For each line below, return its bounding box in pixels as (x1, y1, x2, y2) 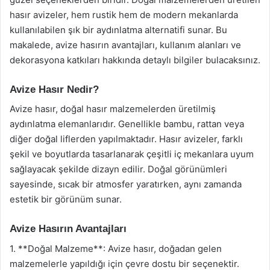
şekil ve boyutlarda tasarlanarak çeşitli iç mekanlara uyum (10, 148, 254, 160)
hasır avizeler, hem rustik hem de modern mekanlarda (10, 8, 238, 20)
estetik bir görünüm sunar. (10, 193, 122, 205)
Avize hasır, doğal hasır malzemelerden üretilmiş (10, 103, 216, 115)
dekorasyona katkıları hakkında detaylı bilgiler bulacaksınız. (10, 54, 260, 66)
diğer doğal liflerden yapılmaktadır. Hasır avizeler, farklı (10, 133, 243, 145)
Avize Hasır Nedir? (10, 83, 99, 95)
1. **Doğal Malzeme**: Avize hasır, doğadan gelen (10, 242, 222, 254)
